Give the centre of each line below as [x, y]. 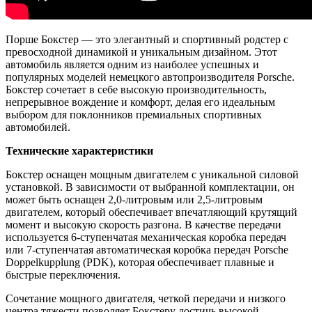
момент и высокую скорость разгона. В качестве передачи [143, 224]
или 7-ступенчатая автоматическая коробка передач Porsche [147, 249]
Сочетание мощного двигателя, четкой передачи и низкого [146, 298]
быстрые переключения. [63, 274]
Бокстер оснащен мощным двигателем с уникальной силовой [152, 174]
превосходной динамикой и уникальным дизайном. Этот [141, 52]
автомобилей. [38, 127]
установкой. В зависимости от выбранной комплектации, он [150, 187]
